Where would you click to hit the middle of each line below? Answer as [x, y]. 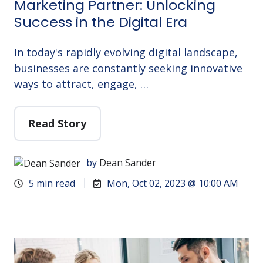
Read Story [58, 124]
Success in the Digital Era [101, 22]
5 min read [52, 183]
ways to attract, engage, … [81, 84]
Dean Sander [128, 163]
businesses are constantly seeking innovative [128, 68]
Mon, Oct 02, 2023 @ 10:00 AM [173, 183]
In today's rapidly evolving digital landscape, [126, 52]
